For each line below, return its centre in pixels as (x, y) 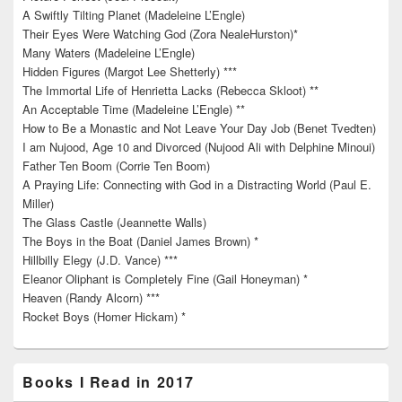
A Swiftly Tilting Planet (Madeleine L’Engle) (134, 15)
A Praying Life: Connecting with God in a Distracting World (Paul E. (197, 185)
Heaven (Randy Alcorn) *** (91, 298)
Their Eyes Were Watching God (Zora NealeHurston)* (160, 34)
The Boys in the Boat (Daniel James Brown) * (140, 241)
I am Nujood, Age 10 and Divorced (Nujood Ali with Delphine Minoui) (199, 147)
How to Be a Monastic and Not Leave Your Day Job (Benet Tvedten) (199, 128)
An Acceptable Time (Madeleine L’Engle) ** (134, 109)
